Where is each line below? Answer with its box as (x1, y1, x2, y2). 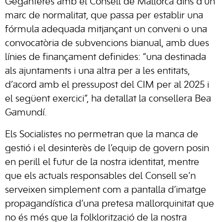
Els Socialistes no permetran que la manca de (5, 130, 198, 139)
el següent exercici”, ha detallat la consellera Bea (5, 95, 211, 104)
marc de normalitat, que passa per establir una (5, 11, 203, 20)
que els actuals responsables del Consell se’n (5, 172, 196, 181)
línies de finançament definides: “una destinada (5, 53, 206, 62)
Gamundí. (5, 109, 47, 117)
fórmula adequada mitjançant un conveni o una (5, 25, 207, 34)
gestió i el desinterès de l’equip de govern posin (5, 144, 209, 153)
